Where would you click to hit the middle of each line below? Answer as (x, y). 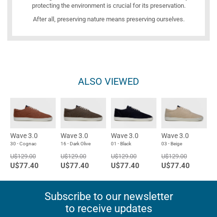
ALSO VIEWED (108, 82)
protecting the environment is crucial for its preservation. (108, 6)
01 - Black (121, 144)
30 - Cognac (23, 144)
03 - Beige (172, 144)
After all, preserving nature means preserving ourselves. (108, 19)
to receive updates (108, 209)
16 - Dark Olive (76, 144)
